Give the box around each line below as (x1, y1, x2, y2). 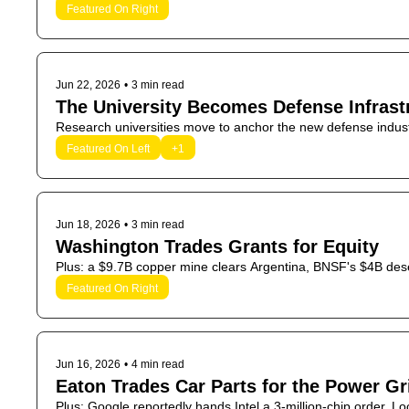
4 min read (131, 358, 184, 371)
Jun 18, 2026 (56, 218, 121, 231)
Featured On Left (67, 142, 150, 155)
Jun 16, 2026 (56, 358, 121, 371)
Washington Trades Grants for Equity (56, 236, 379, 257)
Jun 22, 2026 (56, 79, 121, 91)
